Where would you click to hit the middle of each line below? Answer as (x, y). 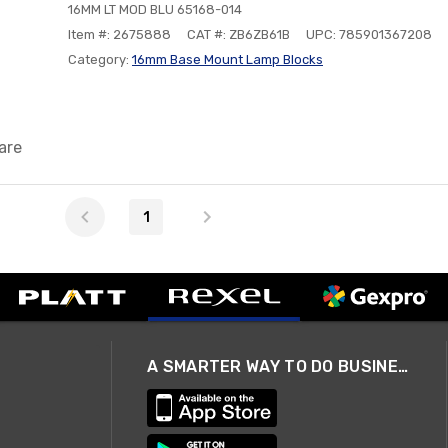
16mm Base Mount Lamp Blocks (227, 59)
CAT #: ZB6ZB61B (238, 34)
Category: (100, 59)
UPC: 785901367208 (369, 34)
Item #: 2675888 (119, 34)
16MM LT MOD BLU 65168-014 (155, 9)
